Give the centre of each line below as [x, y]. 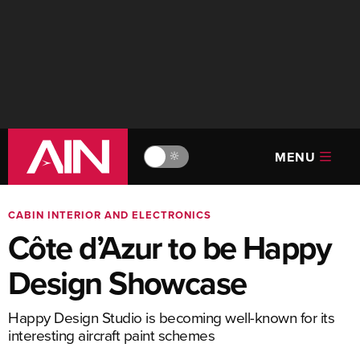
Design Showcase [127, 283]
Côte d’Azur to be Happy [170, 247]
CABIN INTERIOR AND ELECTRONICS [110, 215]
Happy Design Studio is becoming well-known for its [171, 317]
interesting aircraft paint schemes [111, 335]
